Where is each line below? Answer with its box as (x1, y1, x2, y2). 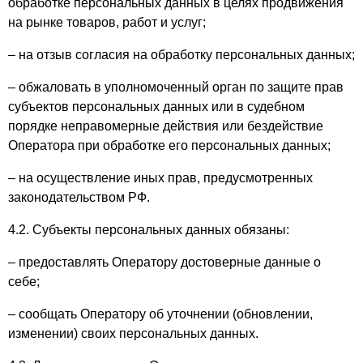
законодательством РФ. (8, 190, 150, 204)
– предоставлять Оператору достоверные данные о (8, 255, 321, 269)
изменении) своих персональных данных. (8, 327, 258, 340)
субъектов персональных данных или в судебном (8, 100, 305, 113)
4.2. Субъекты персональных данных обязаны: (8, 223, 289, 237)
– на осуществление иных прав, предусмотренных (8, 171, 313, 185)
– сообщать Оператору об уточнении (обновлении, (8, 307, 313, 321)
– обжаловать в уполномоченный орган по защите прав (8, 80, 344, 94)
